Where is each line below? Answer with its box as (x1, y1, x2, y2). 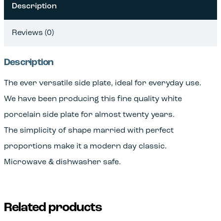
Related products (4, 201, 102, 214)
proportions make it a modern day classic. (4, 142, 167, 150)
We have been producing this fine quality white (4, 95, 182, 103)
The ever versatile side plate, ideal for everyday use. (4, 79, 201, 87)
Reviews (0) (12, 29, 54, 37)
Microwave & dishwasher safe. (4, 158, 121, 166)
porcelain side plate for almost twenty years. (4, 110, 175, 119)
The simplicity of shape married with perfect (4, 126, 174, 135)
